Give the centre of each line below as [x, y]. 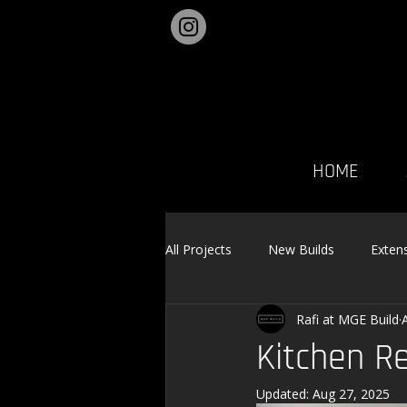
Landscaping [238, 322]
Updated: [284, 394]
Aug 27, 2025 [351, 394]
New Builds [301, 249]
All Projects [199, 249]
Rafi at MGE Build [347, 319]
